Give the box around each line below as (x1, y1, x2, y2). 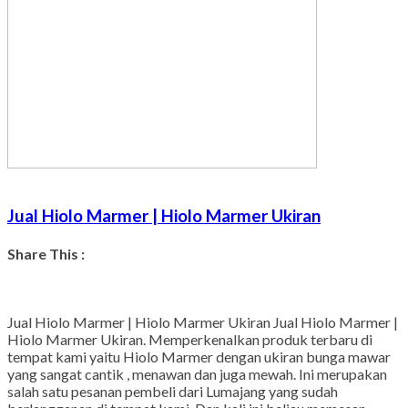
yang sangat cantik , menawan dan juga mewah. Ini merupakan (7, 381, 387, 399)
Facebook (40, 278, 160, 314)
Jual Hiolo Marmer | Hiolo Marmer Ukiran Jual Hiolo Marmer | (7, 329, 398, 347)
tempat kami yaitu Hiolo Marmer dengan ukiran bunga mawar (7, 363, 391, 382)
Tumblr (222, 278, 312, 314)
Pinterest (149, 278, 265, 314)
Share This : (7, 244, 85, 262)
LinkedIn (186, 278, 293, 314)
